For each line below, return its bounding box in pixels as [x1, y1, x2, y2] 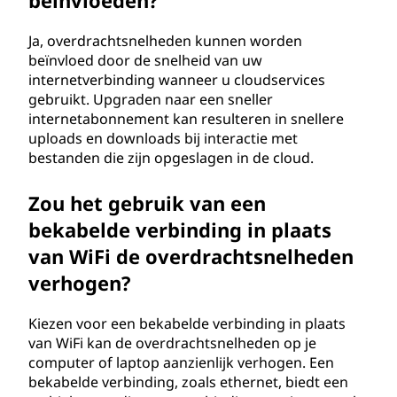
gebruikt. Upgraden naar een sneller [28, 90, 273, 109]
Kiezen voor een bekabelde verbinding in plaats [28, 314, 346, 333]
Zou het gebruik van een [28, 190, 266, 216]
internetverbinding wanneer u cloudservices [28, 70, 325, 90]
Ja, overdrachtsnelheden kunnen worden [28, 31, 302, 51]
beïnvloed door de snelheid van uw [28, 51, 262, 70]
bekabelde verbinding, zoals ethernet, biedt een [28, 372, 348, 392]
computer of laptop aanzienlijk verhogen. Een [28, 353, 334, 372]
